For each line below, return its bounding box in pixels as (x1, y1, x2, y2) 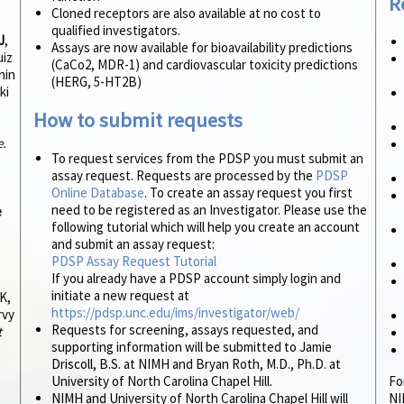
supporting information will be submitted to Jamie (51, 337, 332, 355)
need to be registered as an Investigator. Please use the (51, 200, 367, 218)
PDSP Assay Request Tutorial (51, 252, 216, 270)
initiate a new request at (51, 286, 189, 304)
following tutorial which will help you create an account (51, 217, 360, 235)
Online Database (51, 183, 144, 201)
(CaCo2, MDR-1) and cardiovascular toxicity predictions (51, 56, 358, 74)
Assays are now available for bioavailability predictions (51, 39, 353, 57)
